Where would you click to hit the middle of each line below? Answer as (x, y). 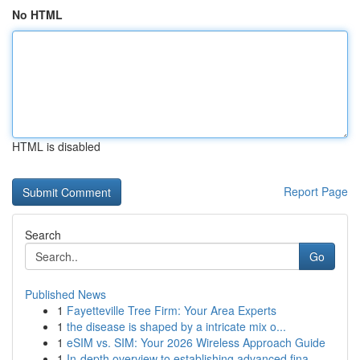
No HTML (37, 14)
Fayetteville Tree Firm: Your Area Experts (172, 310)
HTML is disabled (56, 146)
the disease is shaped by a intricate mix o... (176, 326)
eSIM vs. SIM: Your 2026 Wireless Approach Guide (196, 342)
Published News (65, 294)
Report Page (316, 191)
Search (43, 235)
